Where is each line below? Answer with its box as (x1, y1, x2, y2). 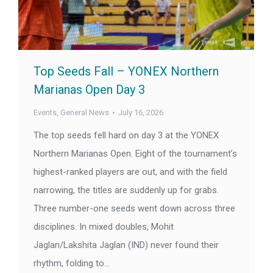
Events (34, 108, 57, 118)
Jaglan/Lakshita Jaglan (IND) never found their (34, 239, 219, 251)
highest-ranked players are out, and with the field (34, 166, 227, 178)
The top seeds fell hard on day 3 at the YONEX (34, 130, 219, 141)
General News (60, 108, 109, 118)
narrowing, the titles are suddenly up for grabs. (34, 185, 219, 196)
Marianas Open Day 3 (34, 82, 145, 97)
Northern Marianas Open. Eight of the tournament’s (34, 148, 237, 160)
